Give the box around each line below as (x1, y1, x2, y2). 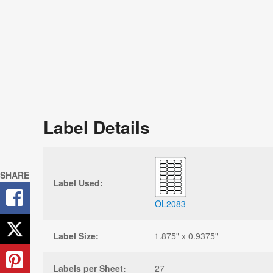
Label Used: (53, 176, 103, 189)
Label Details (43, 114, 150, 140)
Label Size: (53, 229, 99, 242)
